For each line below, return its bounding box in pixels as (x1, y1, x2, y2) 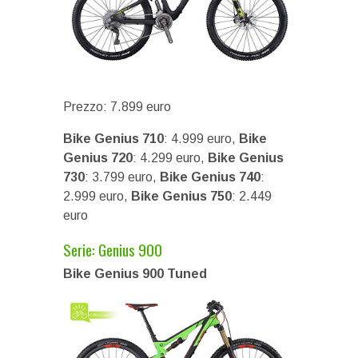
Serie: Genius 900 (63, 238, 162, 261)
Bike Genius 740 (160, 170, 261, 184)
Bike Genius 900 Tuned (63, 267, 207, 280)
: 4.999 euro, (164, 132, 236, 145)
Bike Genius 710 (63, 132, 164, 145)
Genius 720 (63, 151, 133, 165)
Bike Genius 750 (131, 189, 232, 203)
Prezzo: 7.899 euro (63, 100, 171, 113)
